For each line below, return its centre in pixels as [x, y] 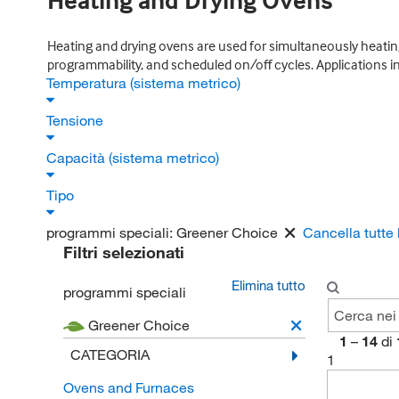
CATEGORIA [110, 354]
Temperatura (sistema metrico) [145, 83]
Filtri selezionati [123, 252]
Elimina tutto [269, 285]
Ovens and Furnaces [128, 387]
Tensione [77, 120]
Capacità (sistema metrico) [134, 158]
